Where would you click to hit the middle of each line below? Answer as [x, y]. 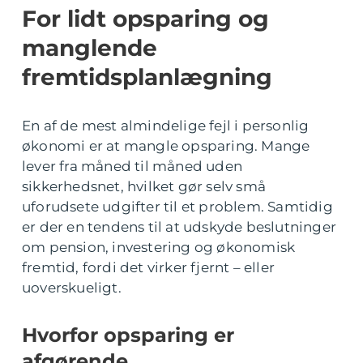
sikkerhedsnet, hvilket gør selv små [144, 186]
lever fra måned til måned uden [132, 166]
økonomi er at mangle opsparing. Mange [166, 146]
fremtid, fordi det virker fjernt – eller [149, 267]
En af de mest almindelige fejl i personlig [166, 126]
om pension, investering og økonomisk [159, 247]
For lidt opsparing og [145, 19]
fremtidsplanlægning [147, 77]
